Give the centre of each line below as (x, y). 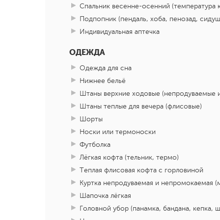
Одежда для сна (106, 68)
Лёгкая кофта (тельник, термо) (129, 158)
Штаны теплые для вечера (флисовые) (141, 107)
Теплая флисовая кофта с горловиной (141, 170)
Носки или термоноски (118, 132)
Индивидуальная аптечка (120, 32)
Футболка (95, 145)
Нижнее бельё (103, 81)
